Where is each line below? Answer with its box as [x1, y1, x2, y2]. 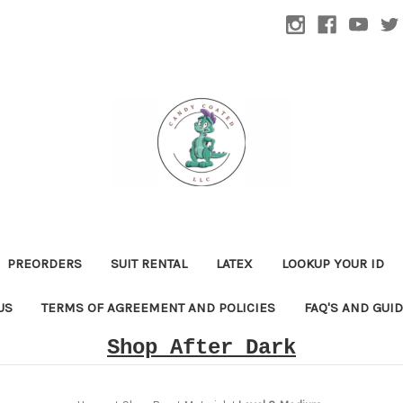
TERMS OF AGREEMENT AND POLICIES [41, 299, 275, 316]
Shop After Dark [107, 335, 296, 360]
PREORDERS [6, 255, 82, 272]
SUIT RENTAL [110, 255, 187, 272]
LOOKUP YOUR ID [281, 255, 384, 272]
